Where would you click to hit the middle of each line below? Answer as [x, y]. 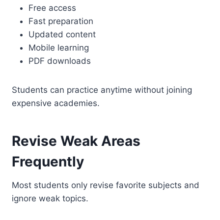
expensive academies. [56, 103]
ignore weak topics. [50, 198]
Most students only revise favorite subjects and [106, 185]
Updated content [62, 34]
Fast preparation [61, 21]
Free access [52, 8]
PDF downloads [60, 61]
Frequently [48, 161]
